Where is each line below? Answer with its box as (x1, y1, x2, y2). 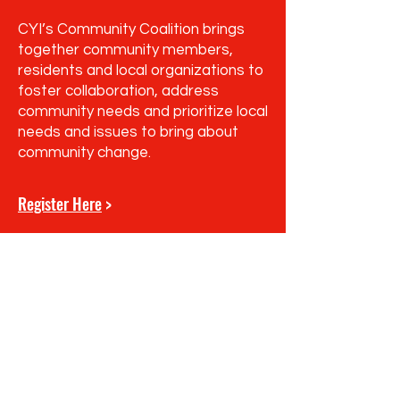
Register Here (18, 192, 102, 215)
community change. (18, 145, 151, 161)
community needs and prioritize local (18, 104, 268, 120)
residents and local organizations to (18, 62, 263, 79)
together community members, (18, 42, 233, 58)
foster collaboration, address (18, 83, 219, 99)
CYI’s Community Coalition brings (18, 21, 245, 37)
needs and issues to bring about (18, 124, 238, 140)
